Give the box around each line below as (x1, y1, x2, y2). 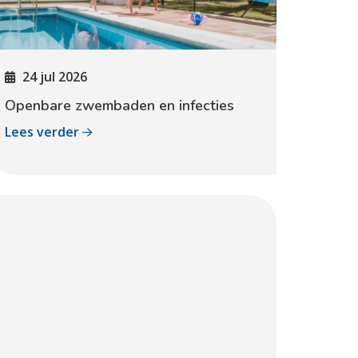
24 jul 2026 (22, 68, 87, 86)
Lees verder (5, 123, 82, 141)
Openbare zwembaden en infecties (5, 96, 234, 115)
